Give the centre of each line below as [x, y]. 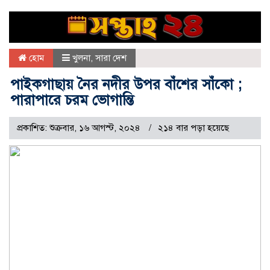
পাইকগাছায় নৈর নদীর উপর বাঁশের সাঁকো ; [126, 85]
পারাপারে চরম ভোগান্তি [72, 100]
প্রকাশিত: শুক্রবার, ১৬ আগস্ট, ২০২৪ [80, 128]
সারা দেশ [111, 58]
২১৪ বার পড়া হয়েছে [193, 128]
